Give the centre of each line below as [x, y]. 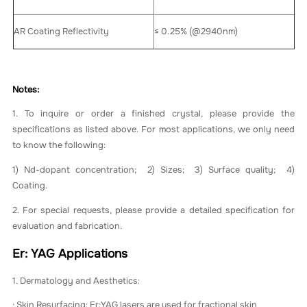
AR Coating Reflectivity [61, 31]
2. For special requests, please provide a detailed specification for [153, 210]
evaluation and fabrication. [67, 226]
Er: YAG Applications [70, 253]
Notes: [26, 89]
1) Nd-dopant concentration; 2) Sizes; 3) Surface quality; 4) [153, 170]
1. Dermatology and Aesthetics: [76, 281]
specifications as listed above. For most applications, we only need [153, 130]
